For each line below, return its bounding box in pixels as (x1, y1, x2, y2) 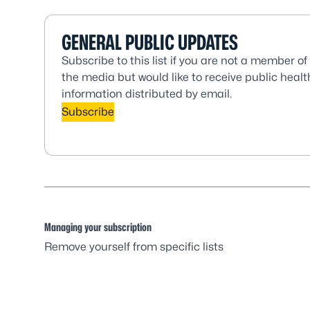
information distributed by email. (62, 87, 232, 100)
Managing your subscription (44, 221, 152, 234)
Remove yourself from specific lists (44, 240, 224, 253)
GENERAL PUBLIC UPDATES (62, 30, 238, 55)
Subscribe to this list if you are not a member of (62, 54, 307, 67)
